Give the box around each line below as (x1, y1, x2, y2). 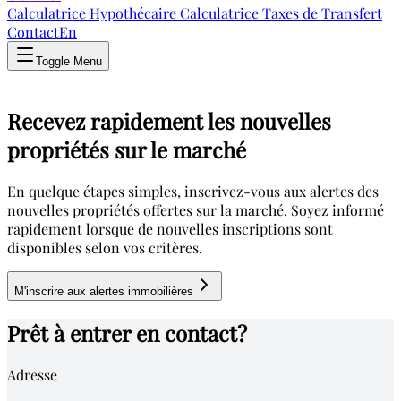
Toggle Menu (36, 55, 102, 68)
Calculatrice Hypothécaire (7, 4, 176, 22)
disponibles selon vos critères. (7, 237, 202, 257)
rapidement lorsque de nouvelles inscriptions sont (7, 218, 333, 238)
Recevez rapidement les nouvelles (7, 106, 331, 135)
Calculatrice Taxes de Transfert (180, 4, 382, 22)
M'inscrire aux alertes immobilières (14, 284, 193, 298)
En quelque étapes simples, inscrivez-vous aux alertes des (7, 181, 379, 200)
